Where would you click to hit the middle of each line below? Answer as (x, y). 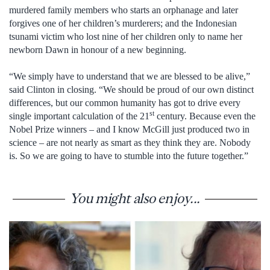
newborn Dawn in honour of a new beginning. (98, 49)
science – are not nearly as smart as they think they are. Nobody (130, 143)
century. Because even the (205, 116)
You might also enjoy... (135, 199)
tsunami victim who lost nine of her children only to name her (126, 36)
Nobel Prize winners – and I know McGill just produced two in (129, 130)
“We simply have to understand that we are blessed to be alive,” (130, 77)
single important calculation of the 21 (79, 116)
